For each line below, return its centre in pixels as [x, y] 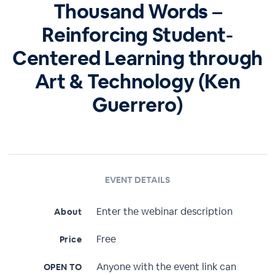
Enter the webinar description [165, 211]
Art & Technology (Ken [137, 81]
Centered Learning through [137, 58]
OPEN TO [63, 267]
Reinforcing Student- [137, 35]
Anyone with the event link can [167, 267]
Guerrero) [137, 105]
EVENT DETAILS [137, 180]
